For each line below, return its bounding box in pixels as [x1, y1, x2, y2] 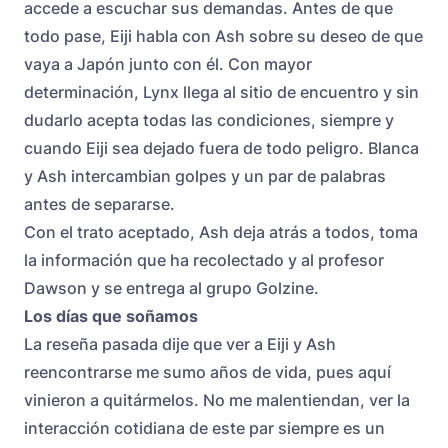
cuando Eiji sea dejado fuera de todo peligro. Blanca [24, 137, 419, 158]
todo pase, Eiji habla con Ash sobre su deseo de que [24, 25, 423, 46]
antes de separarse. [24, 193, 175, 214]
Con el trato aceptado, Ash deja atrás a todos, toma [24, 221, 418, 242]
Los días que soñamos [24, 305, 198, 326]
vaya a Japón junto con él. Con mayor [24, 53, 312, 74]
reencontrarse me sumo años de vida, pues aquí [24, 361, 391, 382]
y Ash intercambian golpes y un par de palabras [24, 165, 386, 186]
